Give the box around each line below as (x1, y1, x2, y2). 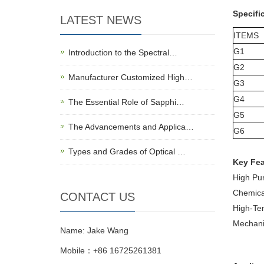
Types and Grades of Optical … (68, 147, 186, 156)
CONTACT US (60, 190, 135, 203)
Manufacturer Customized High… (68, 72, 193, 82)
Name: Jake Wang (60, 226, 128, 235)
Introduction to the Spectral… (68, 48, 177, 57)
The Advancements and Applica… (68, 122, 194, 131)
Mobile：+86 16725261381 (60, 246, 161, 255)
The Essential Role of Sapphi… (68, 97, 184, 107)
